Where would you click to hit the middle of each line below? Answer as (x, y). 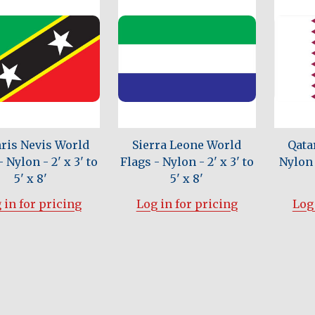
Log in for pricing (187, 204)
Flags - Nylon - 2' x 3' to (187, 161)
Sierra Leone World (187, 144)
